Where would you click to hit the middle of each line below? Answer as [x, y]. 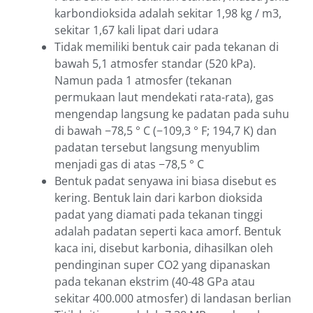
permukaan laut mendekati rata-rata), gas [164, 97]
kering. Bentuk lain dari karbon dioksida [159, 198]
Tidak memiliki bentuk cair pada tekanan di [167, 47]
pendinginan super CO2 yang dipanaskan [162, 265]
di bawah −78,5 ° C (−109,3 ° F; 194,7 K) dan [166, 131]
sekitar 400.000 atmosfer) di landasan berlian [173, 299]
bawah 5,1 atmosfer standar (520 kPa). [155, 64]
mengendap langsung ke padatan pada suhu [172, 114]
